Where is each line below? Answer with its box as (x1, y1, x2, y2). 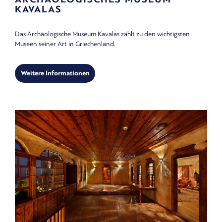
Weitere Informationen (20, 69, 90, 77)
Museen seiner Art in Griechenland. (15, 40, 115, 48)
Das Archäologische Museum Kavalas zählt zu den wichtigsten (15, 30, 190, 38)
